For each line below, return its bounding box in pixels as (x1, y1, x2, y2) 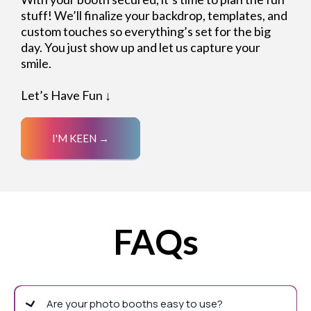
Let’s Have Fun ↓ (21, 87, 111, 103)
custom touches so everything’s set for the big (21, 23, 271, 39)
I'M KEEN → (52, 131, 109, 144)
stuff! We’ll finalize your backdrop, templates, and (21, 7, 287, 23)
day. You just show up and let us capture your (21, 39, 260, 55)
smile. (21, 55, 51, 71)
